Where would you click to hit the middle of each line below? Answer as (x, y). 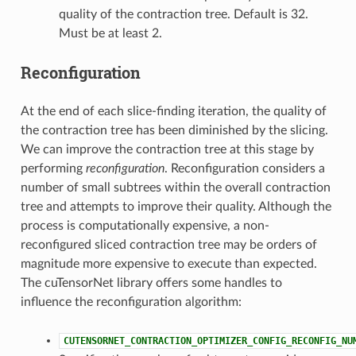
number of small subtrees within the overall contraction (175, 187)
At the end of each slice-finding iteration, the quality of (173, 111)
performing (53, 168)
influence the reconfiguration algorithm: (131, 302)
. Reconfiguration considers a (244, 168)
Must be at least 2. (110, 33)
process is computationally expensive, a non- (145, 225)
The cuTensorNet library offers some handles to (151, 282)
